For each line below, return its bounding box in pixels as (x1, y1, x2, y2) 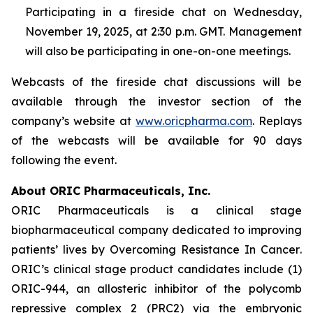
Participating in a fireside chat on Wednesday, (25, 5, 302, 19)
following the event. (11, 153, 117, 167)
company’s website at (11, 114, 136, 128)
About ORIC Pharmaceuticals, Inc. (11, 184, 210, 198)
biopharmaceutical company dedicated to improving (11, 223, 302, 237)
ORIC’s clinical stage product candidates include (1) (11, 262, 302, 276)
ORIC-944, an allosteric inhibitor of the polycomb (11, 282, 302, 296)
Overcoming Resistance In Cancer (110, 242, 300, 256)
